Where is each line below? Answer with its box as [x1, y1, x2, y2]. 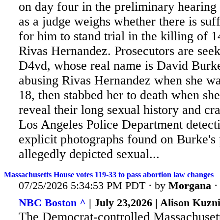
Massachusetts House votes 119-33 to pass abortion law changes [4, 170, 214, 179]
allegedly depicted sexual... [19, 147, 160, 162]
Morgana [168, 179, 211, 192]
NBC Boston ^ [19, 196, 86, 209]
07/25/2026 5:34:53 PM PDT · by [19, 179, 168, 192]
